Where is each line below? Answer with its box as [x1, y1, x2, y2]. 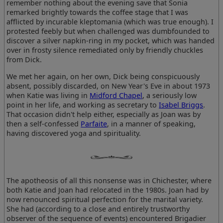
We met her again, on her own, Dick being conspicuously [6, 71, 200, 81]
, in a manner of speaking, [107, 118, 196, 128]
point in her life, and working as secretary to [6, 100, 159, 110]
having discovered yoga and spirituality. [6, 128, 141, 138]
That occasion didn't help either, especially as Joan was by [6, 109, 201, 119]
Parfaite [81, 118, 108, 128]
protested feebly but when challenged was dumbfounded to [6, 26, 210, 36]
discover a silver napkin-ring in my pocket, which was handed [6, 36, 215, 46]
